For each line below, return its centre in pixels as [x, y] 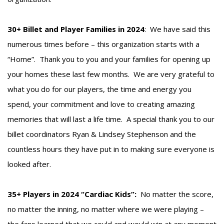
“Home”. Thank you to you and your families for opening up [109, 59]
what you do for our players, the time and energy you [99, 89]
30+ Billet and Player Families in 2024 [76, 29]
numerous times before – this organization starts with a [103, 44]
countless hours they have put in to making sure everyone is [111, 149]
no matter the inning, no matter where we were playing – [106, 209]
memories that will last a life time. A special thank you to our [111, 119]
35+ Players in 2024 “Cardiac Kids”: [74, 194]
